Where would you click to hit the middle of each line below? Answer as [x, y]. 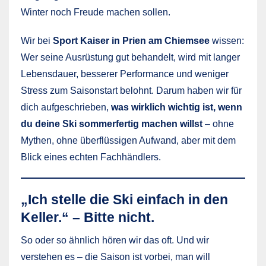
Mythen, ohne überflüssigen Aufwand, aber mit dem [128, 140]
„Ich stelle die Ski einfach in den [124, 199]
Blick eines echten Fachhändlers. [91, 157]
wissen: [227, 40]
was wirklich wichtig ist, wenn [177, 107]
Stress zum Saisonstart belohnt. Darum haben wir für [131, 90]
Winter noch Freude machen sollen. [96, 12]
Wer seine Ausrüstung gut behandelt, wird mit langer [130, 57]
